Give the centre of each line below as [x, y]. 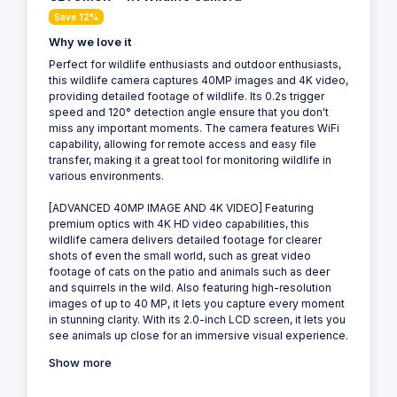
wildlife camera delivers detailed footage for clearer [185, 240]
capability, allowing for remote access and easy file [183, 144]
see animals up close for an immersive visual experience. [198, 336]
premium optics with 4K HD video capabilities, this [179, 224]
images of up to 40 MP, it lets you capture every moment [197, 304]
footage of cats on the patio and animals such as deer [189, 272]
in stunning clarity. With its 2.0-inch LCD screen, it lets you [197, 320]
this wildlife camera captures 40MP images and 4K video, [198, 81]
